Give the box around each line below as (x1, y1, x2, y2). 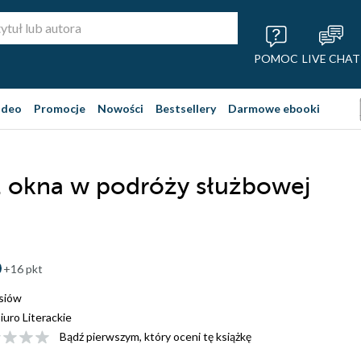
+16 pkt (3, 262, 43, 276)
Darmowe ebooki (228, 102, 320, 115)
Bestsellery (156, 102, 216, 115)
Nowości (98, 102, 143, 115)
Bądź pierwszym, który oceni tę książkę (60, 330, 251, 343)
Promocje (34, 102, 85, 115)
